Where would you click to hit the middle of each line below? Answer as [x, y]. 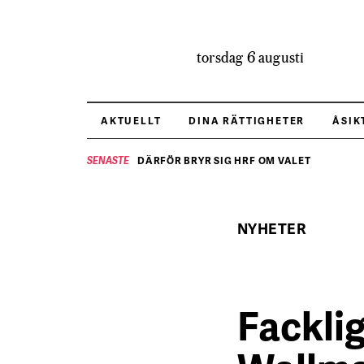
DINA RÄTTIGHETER [247, 121]
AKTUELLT [131, 121]
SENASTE [108, 161]
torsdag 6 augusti [251, 57]
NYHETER [272, 228]
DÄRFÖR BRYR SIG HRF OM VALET [224, 160]
